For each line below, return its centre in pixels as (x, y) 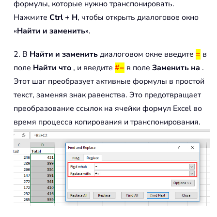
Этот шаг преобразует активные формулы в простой (109, 81)
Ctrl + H (63, 17)
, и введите (93, 68)
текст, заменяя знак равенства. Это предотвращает (107, 95)
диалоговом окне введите (147, 54)
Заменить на (176, 68)
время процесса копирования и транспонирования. (107, 122)
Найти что (52, 68)
